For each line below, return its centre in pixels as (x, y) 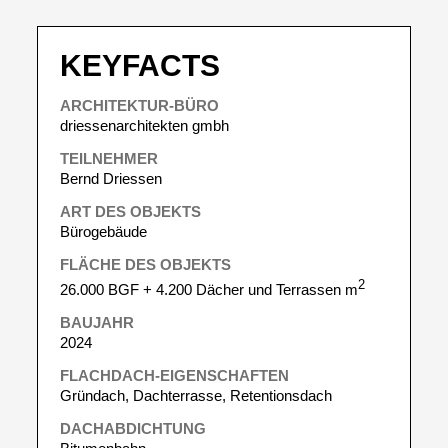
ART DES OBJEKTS (130, 212)
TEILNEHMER (109, 159)
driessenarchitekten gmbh (144, 126)
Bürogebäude (103, 232)
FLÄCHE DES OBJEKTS (145, 265)
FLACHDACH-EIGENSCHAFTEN (174, 376)
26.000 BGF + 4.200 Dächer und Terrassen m (209, 290)
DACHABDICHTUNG (133, 429)
